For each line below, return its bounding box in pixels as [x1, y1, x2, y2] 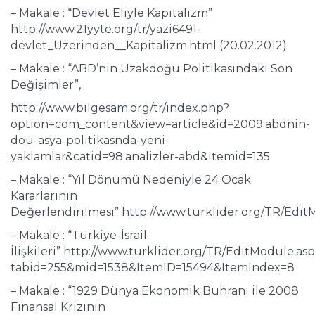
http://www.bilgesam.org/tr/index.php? [11, 101, 229, 115]
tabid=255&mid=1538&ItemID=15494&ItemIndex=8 [11, 261, 295, 275]
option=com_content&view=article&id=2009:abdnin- [11, 117, 310, 131]
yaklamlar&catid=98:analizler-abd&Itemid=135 [11, 150, 270, 164]
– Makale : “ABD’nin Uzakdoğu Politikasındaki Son [11, 62, 292, 76]
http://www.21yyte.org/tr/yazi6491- [11, 22, 201, 37]
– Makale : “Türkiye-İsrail [11, 229, 147, 243]
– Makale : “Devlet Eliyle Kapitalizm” [11, 6, 212, 20]
